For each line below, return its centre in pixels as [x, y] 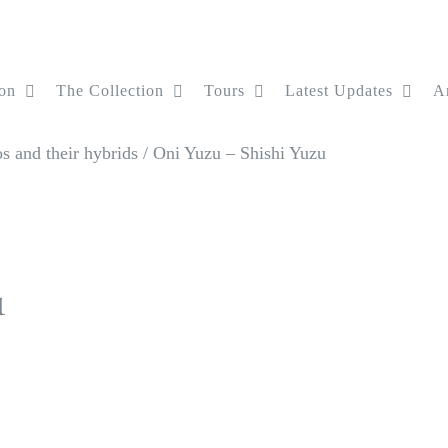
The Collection [110, 90]
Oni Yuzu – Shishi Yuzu [239, 153]
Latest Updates [339, 90]
